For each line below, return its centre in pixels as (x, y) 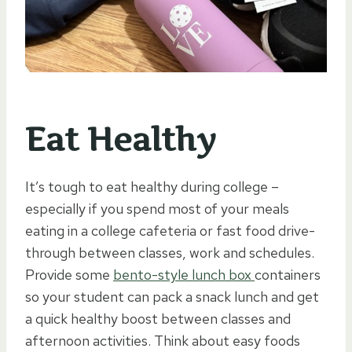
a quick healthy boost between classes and (158, 318)
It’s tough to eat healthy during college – (152, 186)
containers (288, 274)
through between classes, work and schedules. (170, 252)
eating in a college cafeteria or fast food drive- (170, 230)
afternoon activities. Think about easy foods (163, 340)
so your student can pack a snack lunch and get (172, 296)
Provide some (69, 274)
